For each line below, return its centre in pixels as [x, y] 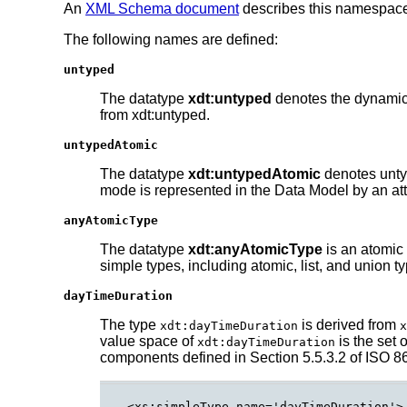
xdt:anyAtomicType [255, 249]
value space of [149, 341]
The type [130, 324]
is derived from [349, 324]
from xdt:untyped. [155, 114]
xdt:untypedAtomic [254, 174]
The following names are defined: [171, 39]
